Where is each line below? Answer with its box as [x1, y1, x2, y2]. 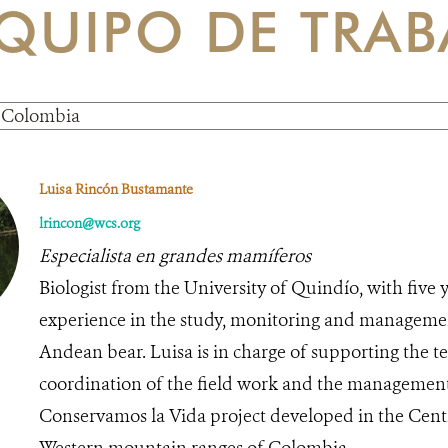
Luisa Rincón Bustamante [38, 179, 193, 199]
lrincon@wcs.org [38, 213, 140, 233]
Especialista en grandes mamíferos [38, 243, 311, 268]
